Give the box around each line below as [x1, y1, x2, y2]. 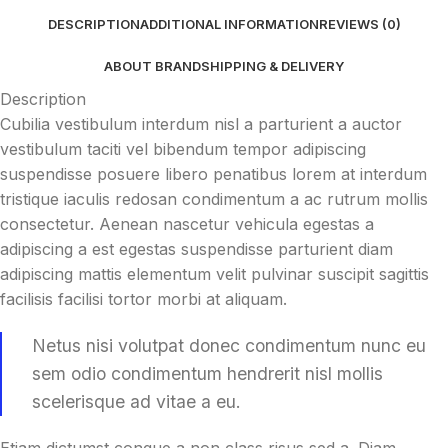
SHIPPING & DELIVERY [201, 58, 344, 74]
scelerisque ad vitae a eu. [32, 391, 241, 412]
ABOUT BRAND [104, 58, 201, 74]
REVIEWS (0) [318, 16, 401, 32]
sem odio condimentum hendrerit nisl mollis [32, 363, 383, 384]
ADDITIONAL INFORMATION [139, 16, 319, 32]
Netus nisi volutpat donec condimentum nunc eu [32, 335, 426, 356]
